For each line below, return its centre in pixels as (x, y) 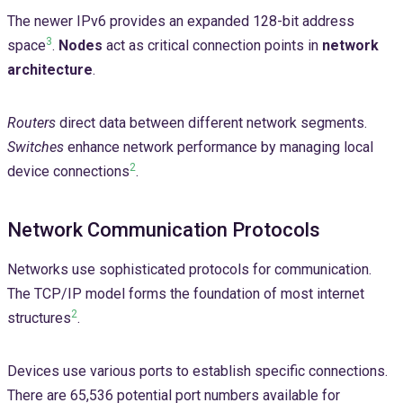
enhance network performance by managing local (219, 148)
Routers (31, 123)
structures (39, 318)
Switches (36, 148)
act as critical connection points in (212, 46)
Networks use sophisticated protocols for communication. (189, 270)
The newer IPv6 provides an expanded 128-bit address (181, 22)
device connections (68, 172)
